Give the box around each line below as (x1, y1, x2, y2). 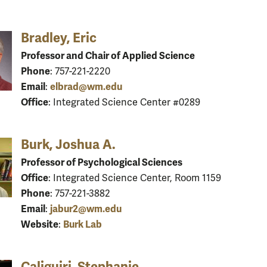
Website (21, 218, 58, 231)
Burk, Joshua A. (21, 136, 116, 153)
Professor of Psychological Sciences (21, 156, 182, 169)
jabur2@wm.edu (50, 202, 122, 215)
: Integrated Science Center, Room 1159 (48, 172, 221, 184)
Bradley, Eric (21, 29, 97, 46)
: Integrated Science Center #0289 (48, 96, 200, 108)
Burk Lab (63, 218, 102, 231)
